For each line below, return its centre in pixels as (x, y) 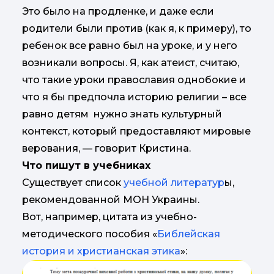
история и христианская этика (101, 251)
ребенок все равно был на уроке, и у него (130, 45)
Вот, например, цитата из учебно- (109, 217)
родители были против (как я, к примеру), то (137, 28)
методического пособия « (90, 234)
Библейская (189, 234)
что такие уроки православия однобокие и (134, 80)
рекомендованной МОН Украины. (111, 199)
